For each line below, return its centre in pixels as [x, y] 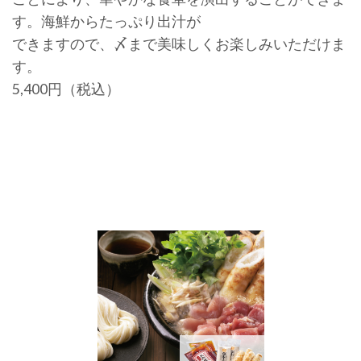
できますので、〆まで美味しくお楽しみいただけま [179, 43]
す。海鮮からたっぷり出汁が [106, 21]
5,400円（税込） [66, 88]
